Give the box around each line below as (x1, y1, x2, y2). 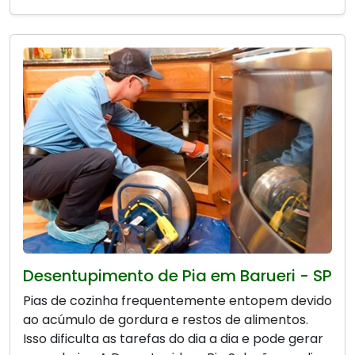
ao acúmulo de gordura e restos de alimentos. (23, 310, 308, 329)
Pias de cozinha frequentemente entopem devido (23, 291, 332, 310)
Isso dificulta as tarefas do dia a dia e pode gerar (23, 329, 323, 348)
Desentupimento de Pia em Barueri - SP (23, 264, 332, 287)
